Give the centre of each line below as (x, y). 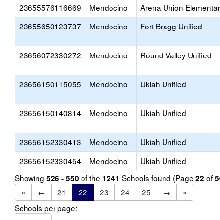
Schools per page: (46, 208)
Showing (30, 178)
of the (91, 178)
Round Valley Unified (176, 55)
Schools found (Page (158, 178)
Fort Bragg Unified (171, 26)
